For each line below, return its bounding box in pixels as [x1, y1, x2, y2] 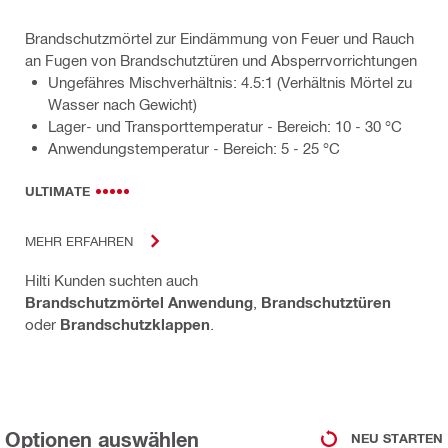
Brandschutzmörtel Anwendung [25, 292, 253, 311]
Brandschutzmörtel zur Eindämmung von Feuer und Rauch [25, 28, 414, 47]
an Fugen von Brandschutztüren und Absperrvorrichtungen [25, 50, 417, 69]
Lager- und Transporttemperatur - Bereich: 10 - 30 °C [48, 116, 402, 135]
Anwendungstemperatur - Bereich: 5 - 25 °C [48, 138, 340, 157]
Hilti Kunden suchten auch [25, 270, 198, 289]
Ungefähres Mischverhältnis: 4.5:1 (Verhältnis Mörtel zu [48, 72, 412, 91]
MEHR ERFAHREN [25, 233, 133, 249]
